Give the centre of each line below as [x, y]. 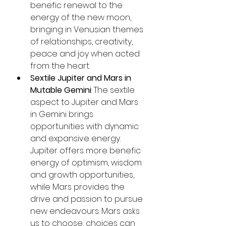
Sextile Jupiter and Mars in [82, 78]
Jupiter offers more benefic [87, 150]
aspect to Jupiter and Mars [85, 102]
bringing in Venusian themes [88, 29]
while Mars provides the [78, 187]
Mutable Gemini [61, 90]
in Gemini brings [63, 114]
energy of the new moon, [82, 17]
